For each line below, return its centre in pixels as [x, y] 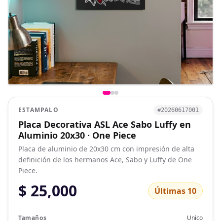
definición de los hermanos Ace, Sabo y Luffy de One [105, 160]
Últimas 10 [175, 191]
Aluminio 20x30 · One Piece [77, 135]
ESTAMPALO [38, 110]
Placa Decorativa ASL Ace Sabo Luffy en [105, 124]
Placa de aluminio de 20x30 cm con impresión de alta [106, 149]
